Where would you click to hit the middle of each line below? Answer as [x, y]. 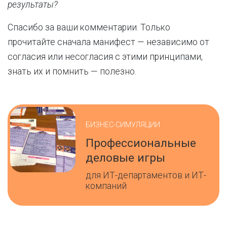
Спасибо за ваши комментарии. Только [89, 27]
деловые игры [126, 158]
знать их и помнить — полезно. [73, 71]
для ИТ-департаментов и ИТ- [146, 175]
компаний [106, 186]
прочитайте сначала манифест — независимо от [108, 42]
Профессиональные [141, 143]
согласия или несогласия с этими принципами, [105, 57]
